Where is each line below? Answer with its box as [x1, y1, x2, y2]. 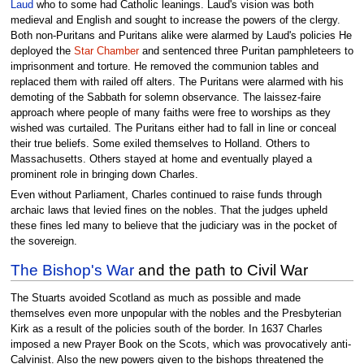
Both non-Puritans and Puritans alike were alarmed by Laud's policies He [10, 30, 352, 42]
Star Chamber [73, 45, 139, 58]
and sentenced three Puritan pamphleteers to [138, 45, 353, 58]
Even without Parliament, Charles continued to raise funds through [10, 189, 322, 201]
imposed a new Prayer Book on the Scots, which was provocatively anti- [10, 338, 351, 350]
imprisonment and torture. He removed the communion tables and [10, 61, 318, 73]
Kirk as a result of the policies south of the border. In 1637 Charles [10, 323, 323, 335]
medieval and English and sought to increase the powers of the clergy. [10, 15, 340, 27]
